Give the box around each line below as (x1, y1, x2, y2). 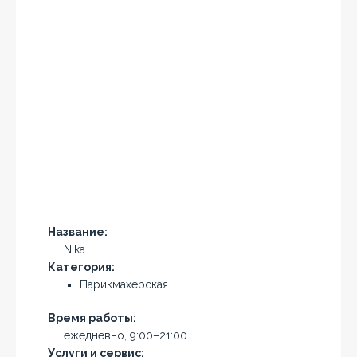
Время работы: (48, 312, 136, 324)
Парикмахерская (80, 278, 168, 291)
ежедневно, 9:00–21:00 (64, 329, 187, 342)
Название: (48, 226, 108, 238)
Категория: (48, 261, 115, 273)
